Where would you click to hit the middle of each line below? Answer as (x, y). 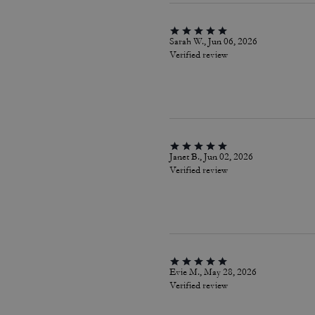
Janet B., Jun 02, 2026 (211, 157)
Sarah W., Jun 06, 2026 (213, 41)
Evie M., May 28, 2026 (213, 272)
